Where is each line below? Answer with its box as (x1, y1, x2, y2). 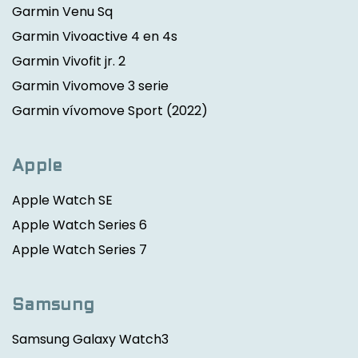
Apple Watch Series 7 (12, 240, 147, 259)
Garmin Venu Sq (12, 2, 113, 22)
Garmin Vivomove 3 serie (12, 77, 169, 96)
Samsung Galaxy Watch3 (12, 329, 169, 348)
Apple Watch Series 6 (12, 215, 147, 234)
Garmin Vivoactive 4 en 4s (12, 27, 177, 46)
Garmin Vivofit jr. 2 (12, 52, 125, 71)
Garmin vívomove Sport (12, 101, 163, 121)
